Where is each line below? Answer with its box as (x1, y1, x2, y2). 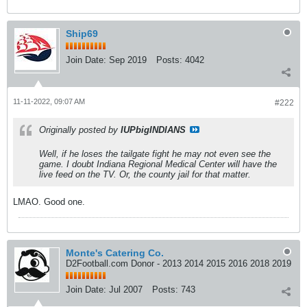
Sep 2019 (109, 55, 147, 66)
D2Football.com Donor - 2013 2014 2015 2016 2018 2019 (66, 258, 291, 269)
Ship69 (66, 28, 98, 40)
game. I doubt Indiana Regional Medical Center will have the (39, 159, 277, 170)
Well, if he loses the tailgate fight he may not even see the (39, 149, 271, 160)
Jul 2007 (109, 284, 143, 295)
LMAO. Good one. (13, 197, 85, 208)
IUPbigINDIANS (121, 125, 186, 136)
